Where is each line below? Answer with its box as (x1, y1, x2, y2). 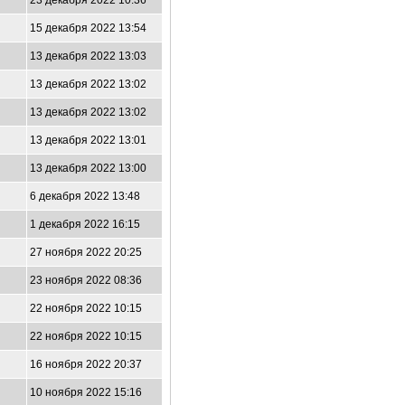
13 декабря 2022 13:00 (30, 162, 146, 174)
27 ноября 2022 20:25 (30, 246, 142, 259)
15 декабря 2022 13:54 (30, 22, 146, 34)
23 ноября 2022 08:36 (30, 274, 142, 287)
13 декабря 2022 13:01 (30, 134, 146, 146)
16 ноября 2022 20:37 (30, 358, 142, 371)
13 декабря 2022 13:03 (30, 50, 146, 62)
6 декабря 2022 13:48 (30, 190, 140, 202)
